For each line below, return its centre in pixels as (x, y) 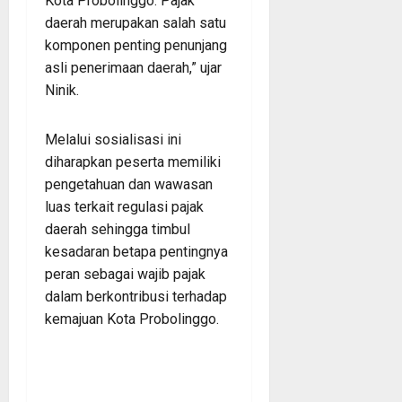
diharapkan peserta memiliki (133, 162)
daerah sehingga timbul (118, 229)
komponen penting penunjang (136, 45)
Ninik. (62, 90)
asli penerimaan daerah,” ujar (133, 67)
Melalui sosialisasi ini (113, 139)
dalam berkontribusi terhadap (136, 296)
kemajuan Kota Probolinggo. (132, 319)
